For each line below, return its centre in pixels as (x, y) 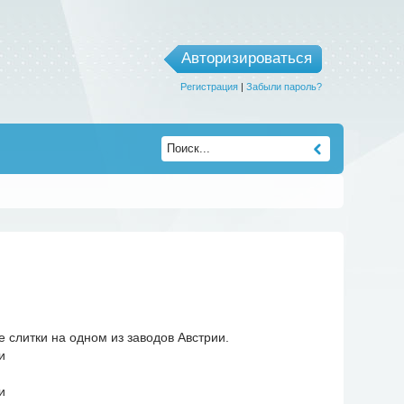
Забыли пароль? (284, 87)
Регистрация (209, 87)
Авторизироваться (246, 58)
